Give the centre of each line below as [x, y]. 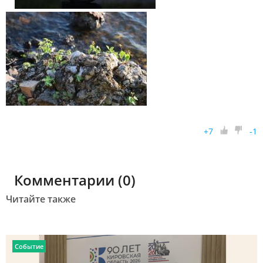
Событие [29, 247]
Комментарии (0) [75, 180]
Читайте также [41, 199]
